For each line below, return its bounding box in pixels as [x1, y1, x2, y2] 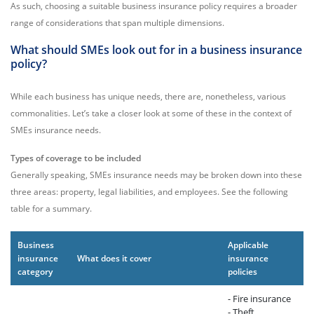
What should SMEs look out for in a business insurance [11, 42, 302, 57]
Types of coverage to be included [11, 152, 141, 164]
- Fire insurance [228, 292, 291, 305]
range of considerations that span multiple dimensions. [11, 17, 224, 29]
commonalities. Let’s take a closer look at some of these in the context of [11, 107, 292, 119]
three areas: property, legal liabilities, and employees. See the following [11, 186, 288, 198]
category [18, 266, 53, 278]
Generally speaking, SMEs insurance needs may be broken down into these [11, 169, 302, 181]
